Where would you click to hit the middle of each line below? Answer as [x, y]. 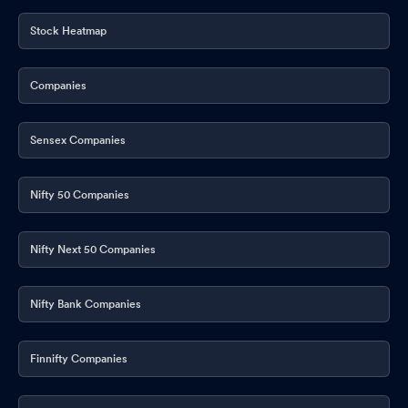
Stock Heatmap [68, 31]
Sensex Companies [78, 140]
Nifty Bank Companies [86, 304]
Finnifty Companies [79, 358]
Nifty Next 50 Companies [93, 249]
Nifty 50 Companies [80, 194]
